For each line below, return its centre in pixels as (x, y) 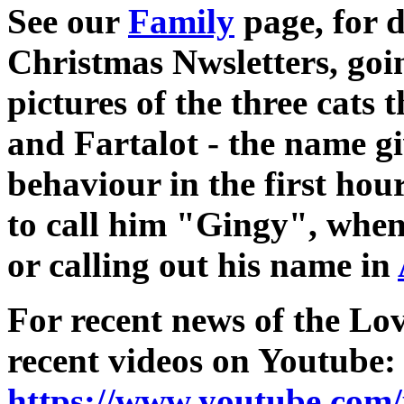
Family (181, 22)
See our (68, 22)
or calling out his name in (202, 265)
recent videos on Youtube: (202, 361)
